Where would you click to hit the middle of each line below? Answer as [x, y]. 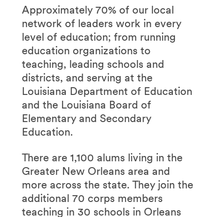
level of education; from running [99, 37]
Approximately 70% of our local [98, 9]
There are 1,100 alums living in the [102, 157]
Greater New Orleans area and [96, 171]
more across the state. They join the [107, 184]
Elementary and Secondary [86, 118]
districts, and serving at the [87, 77]
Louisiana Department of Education [107, 91]
